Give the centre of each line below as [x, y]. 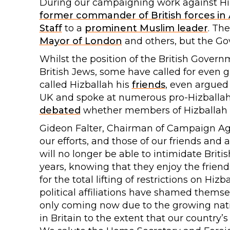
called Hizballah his [85, 84]
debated [60, 110]
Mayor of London [81, 41]
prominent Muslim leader [146, 28]
